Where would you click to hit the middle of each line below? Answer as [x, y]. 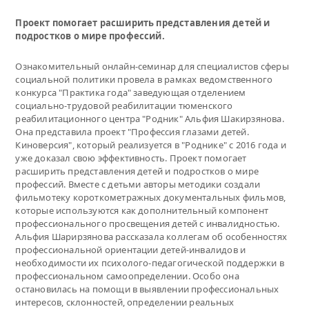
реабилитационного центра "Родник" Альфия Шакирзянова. [150, 118]
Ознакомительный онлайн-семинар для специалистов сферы [152, 66]
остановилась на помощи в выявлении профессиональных [147, 289]
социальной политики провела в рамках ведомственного [144, 79]
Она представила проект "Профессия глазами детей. [132, 131]
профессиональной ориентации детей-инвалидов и [131, 249]
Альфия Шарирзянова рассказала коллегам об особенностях [151, 236]
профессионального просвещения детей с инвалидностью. [148, 223]
